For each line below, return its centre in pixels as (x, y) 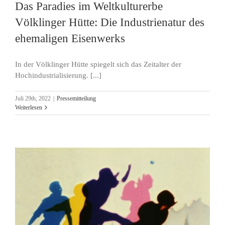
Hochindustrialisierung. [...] (58, 75)
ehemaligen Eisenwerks (70, 38)
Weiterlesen (29, 107)
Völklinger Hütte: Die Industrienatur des (110, 22)
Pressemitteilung (76, 98)
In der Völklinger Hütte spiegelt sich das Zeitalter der (98, 64)
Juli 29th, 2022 (33, 98)
